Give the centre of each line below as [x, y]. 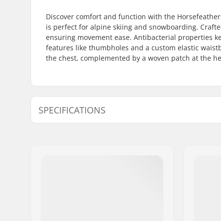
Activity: [66, 147]
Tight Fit [201, 134]
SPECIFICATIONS [72, 110]
